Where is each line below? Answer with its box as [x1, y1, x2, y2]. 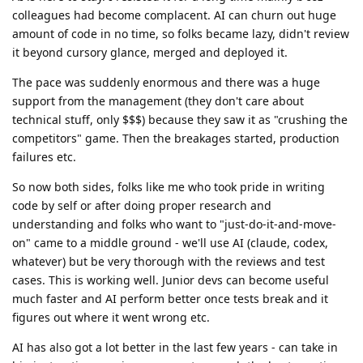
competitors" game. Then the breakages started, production [12, 130, 340, 147]
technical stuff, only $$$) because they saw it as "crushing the [12, 112, 348, 128]
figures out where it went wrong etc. [12, 310, 210, 326]
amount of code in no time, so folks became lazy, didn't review [12, 26, 349, 42]
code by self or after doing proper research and [12, 198, 271, 214]
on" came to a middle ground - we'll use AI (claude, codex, [12, 235, 328, 251]
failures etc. [12, 149, 76, 165]
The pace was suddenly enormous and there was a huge [12, 75, 320, 91]
